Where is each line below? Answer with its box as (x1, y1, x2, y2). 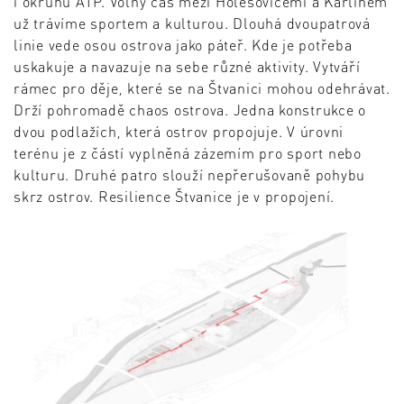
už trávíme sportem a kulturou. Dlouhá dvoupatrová (14, 14, 371, 33)
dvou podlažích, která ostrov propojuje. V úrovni (14, 122, 344, 142)
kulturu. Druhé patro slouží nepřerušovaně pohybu (14, 165, 365, 185)
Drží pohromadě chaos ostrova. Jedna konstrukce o (14, 100, 366, 120)
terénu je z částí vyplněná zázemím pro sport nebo (14, 143, 362, 163)
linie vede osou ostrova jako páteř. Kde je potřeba (14, 35, 353, 55)
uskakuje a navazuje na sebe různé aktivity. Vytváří (14, 57, 361, 77)
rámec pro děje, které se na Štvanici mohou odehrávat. (14, 78, 390, 98)
